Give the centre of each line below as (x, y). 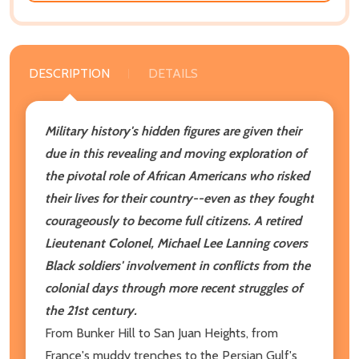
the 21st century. (91, 310)
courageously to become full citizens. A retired (173, 220)
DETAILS (173, 73)
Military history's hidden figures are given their (173, 131)
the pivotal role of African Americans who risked (177, 175)
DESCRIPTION (69, 73)
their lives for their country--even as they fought (179, 198)
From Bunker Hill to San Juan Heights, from (161, 333)
